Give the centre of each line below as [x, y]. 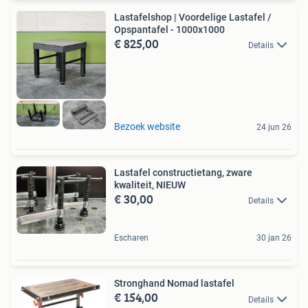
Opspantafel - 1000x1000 [169, 29]
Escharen [131, 238]
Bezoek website [147, 127]
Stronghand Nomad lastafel [174, 284]
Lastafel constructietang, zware [183, 173]
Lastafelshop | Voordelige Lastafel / [193, 17]
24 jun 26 [274, 128]
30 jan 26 [274, 238]
